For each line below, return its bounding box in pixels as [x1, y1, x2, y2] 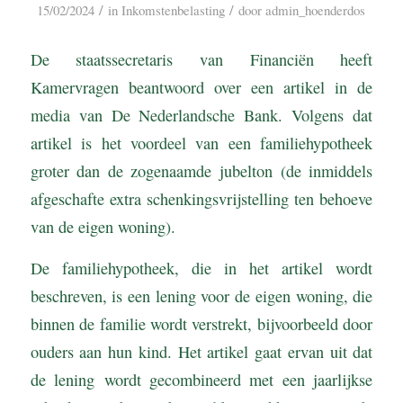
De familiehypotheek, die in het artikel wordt [30, 257, 373, 280]
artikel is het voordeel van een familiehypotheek [30, 131, 373, 154]
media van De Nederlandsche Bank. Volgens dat [30, 103, 373, 126]
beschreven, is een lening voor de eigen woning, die [30, 285, 373, 308]
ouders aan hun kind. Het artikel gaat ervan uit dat [30, 341, 373, 363]
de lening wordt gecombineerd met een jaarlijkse [30, 369, 373, 391]
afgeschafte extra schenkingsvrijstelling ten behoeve [30, 187, 373, 210]
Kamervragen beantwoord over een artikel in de [30, 76, 373, 98]
